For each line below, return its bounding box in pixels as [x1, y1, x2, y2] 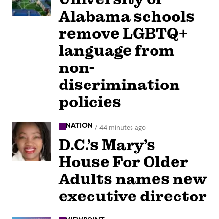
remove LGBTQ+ [59, 24, 188, 44]
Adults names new [59, 169, 207, 189]
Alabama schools [59, 7, 195, 26]
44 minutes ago [99, 124, 146, 131]
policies [59, 92, 121, 112]
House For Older [59, 152, 188, 172]
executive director [59, 186, 207, 206]
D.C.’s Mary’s [59, 135, 155, 154]
